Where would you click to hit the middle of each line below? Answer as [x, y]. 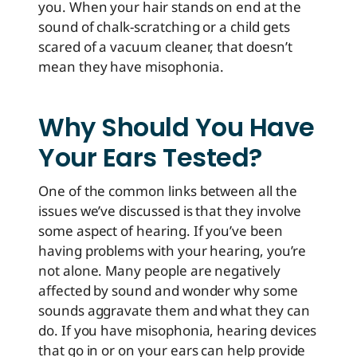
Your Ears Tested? [150, 158]
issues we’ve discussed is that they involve [170, 211]
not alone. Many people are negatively [159, 271]
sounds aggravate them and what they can [174, 311]
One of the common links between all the [168, 191]
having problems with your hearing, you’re [172, 251]
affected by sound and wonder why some [168, 291]
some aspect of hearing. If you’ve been [161, 231]
